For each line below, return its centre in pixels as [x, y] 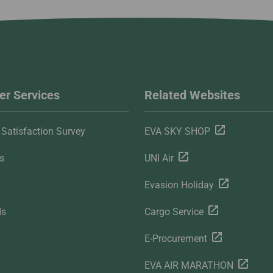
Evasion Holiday [179, 185]
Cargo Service [174, 212]
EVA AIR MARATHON [189, 266]
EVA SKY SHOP [177, 132]
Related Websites [192, 95]
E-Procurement [175, 239]
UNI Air [159, 158]
